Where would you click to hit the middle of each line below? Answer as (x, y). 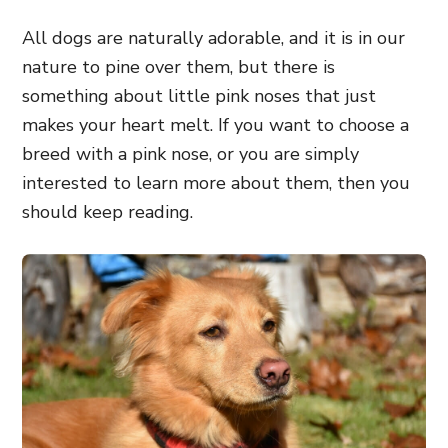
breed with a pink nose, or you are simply (190, 154)
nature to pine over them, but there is (178, 67)
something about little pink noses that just (199, 96)
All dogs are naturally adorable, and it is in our (213, 38)
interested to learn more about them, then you (216, 183)
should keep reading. (107, 212)
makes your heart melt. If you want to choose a (215, 125)
